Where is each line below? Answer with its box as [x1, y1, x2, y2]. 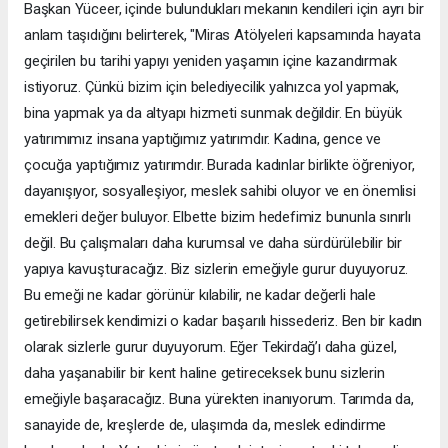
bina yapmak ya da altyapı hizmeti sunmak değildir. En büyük [24, 103, 402, 122]
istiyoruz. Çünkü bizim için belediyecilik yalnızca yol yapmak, [24, 77, 400, 96]
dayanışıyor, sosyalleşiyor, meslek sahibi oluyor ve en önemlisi [24, 181, 416, 200]
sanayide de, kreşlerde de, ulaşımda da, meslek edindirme [24, 415, 387, 434]
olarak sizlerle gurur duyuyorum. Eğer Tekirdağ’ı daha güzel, [24, 337, 397, 356]
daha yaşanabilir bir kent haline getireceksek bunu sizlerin [24, 363, 385, 382]
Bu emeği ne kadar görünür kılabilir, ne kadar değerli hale [24, 285, 376, 304]
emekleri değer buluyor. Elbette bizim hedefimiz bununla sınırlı [24, 207, 411, 226]
